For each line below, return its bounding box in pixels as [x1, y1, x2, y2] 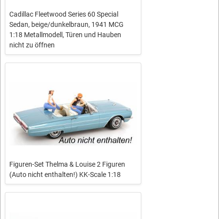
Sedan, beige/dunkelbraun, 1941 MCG [9, 21, 124, 29]
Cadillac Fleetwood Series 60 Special [9, 10, 118, 19]
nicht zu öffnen [9, 41, 55, 49]
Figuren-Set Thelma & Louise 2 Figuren [9, 160, 125, 168]
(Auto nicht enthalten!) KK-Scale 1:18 [9, 170, 121, 178]
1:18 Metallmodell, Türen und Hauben [9, 31, 121, 39]
